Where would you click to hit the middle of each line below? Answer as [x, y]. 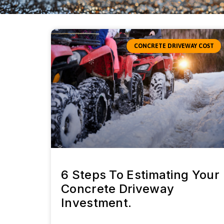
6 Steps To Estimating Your [140, 174]
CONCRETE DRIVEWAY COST [174, 46]
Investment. [96, 202]
